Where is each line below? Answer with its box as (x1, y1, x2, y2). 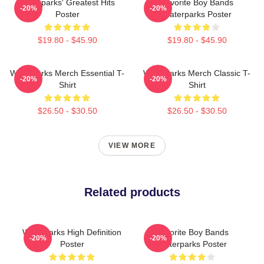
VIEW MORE (108, 141, 156, 150)
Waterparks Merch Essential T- (10, 68, 124, 78)
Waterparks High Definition (22, 227, 121, 237)
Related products (84, 185, 180, 199)
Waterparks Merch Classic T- (143, 68, 250, 78)
